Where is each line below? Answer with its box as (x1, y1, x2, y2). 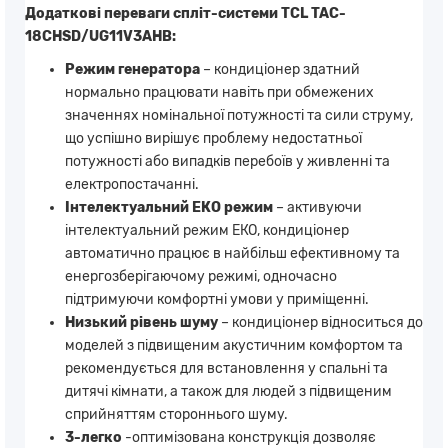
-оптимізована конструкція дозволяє (122, 428, 376, 446)
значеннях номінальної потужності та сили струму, (65, 106, 413, 124)
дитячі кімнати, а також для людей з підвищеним (65, 382, 392, 400)
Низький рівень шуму (65, 313, 218, 331)
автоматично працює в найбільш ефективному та (65, 244, 400, 262)
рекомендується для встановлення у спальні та (65, 359, 388, 377)
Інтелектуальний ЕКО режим (65, 198, 273, 216)
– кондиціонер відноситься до (218, 313, 423, 331)
